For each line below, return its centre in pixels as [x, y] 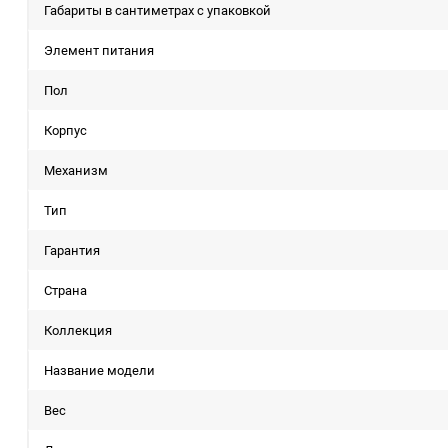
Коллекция [78, 330]
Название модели [99, 370]
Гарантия [72, 250]
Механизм [76, 170]
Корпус [65, 130]
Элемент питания [99, 50]
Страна [65, 290]
